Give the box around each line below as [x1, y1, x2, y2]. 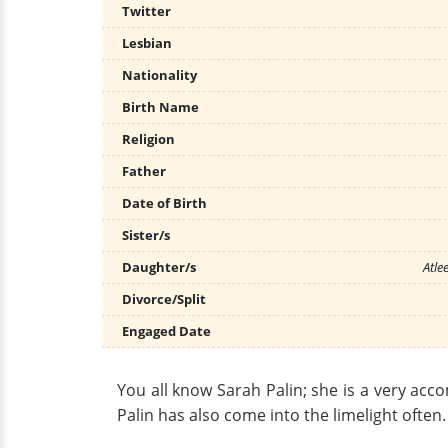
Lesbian [122, 34, 172, 52]
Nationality [122, 66, 197, 84]
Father [122, 162, 166, 180]
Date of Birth [122, 194, 207, 212]
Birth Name [122, 98, 199, 116]
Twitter [122, 2, 171, 20]
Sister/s [122, 226, 170, 244]
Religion [122, 130, 175, 148]
